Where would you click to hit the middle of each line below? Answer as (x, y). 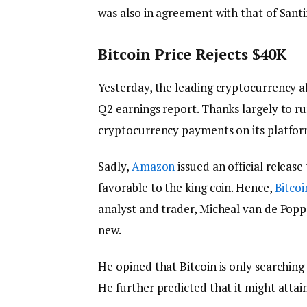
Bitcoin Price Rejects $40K (193, 54)
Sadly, (115, 166)
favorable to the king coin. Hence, (186, 187)
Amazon (153, 166)
